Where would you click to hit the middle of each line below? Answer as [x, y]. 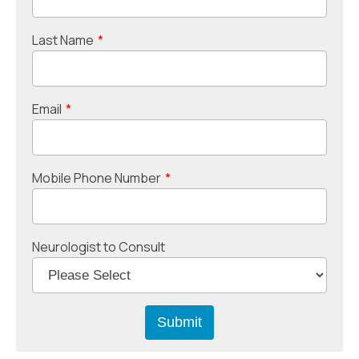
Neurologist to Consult [99, 247]
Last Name [63, 40]
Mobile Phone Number [97, 178]
